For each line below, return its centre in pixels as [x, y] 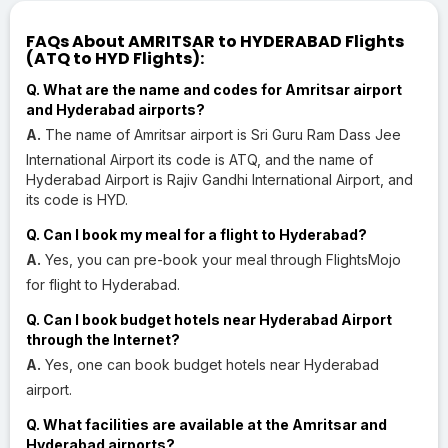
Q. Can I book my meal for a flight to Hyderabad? [196, 234]
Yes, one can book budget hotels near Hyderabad [210, 364]
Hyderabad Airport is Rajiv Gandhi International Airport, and [219, 179]
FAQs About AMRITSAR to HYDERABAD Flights [215, 41]
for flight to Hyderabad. [103, 284]
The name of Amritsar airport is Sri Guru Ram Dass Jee [221, 134]
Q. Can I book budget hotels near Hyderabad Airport [209, 319]
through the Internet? [103, 339]
